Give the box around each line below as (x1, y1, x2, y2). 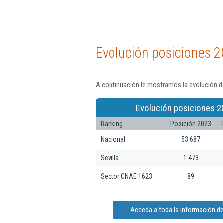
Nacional (101, 135, 125, 143)
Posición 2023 (170, 119, 211, 128)
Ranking (101, 119, 123, 128)
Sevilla (101, 153, 119, 162)
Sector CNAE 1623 (101, 172, 152, 180)
